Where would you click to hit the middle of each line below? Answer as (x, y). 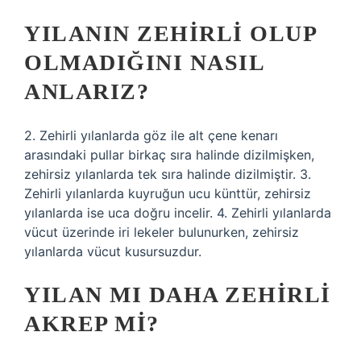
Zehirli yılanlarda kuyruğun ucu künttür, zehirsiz (168, 193)
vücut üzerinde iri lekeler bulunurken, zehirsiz (162, 232)
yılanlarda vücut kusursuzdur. (113, 251)
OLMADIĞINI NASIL (144, 62)
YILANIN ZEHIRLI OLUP (170, 33)
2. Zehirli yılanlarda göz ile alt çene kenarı (151, 135)
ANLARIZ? (87, 91)
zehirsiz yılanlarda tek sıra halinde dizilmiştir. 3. (168, 174)
